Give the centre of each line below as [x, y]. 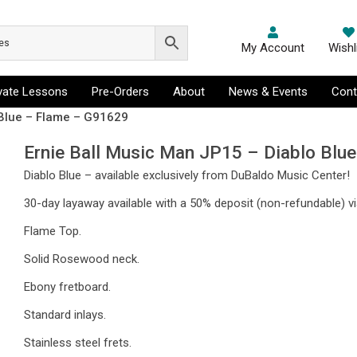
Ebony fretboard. [68, 287]
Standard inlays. [65, 315]
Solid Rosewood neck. [82, 259]
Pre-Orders [120, 91]
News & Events [268, 91]
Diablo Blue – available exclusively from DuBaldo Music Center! [187, 175]
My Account [273, 48]
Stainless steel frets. [78, 343]
